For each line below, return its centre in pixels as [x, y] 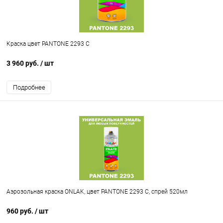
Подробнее [29, 88]
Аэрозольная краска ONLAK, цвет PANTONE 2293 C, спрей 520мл [97, 192]
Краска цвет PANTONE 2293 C [48, 44]
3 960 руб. [23, 63]
